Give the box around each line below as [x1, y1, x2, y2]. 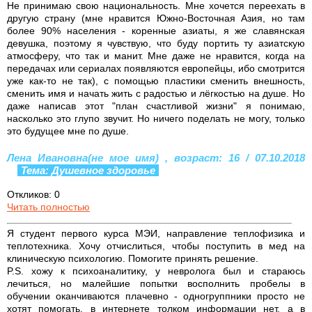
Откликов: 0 [7, 188, 60, 200]
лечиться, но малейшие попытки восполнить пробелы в [7, 277, 305, 289]
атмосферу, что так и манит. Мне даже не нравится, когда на [7, 49, 305, 61]
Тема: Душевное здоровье [21, 164, 155, 176]
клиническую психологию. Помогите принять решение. [7, 252, 258, 264]
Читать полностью [7, 201, 90, 212]
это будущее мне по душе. [7, 125, 129, 136]
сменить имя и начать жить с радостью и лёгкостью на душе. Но [7, 87, 305, 99]
